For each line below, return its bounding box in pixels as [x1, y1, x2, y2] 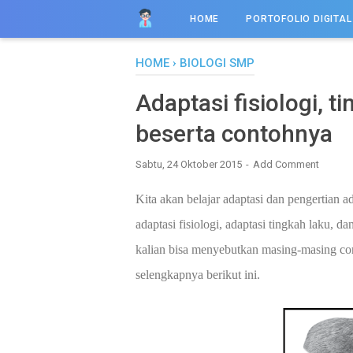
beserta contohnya [136, 120, 333, 147]
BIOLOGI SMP [180, 56, 255, 70]
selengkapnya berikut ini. [136, 267, 260, 281]
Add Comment [253, 158, 319, 170]
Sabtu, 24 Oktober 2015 [136, 158, 244, 170]
